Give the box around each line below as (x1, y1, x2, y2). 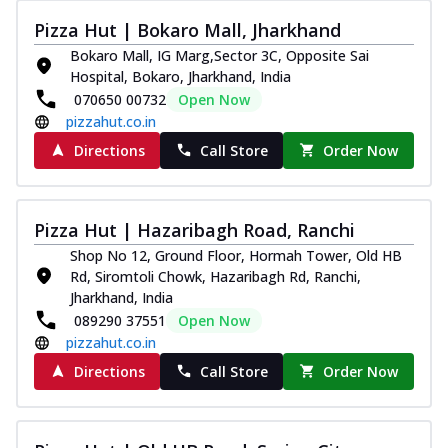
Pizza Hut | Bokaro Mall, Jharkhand (34, 17, 341, 42)
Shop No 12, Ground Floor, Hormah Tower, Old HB (70, 245, 402, 265)
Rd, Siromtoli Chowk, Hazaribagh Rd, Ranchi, (70, 266, 361, 286)
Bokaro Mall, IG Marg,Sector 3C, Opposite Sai (70, 45, 369, 65)
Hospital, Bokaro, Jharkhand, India (70, 66, 291, 86)
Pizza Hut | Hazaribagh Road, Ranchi (34, 217, 355, 242)
